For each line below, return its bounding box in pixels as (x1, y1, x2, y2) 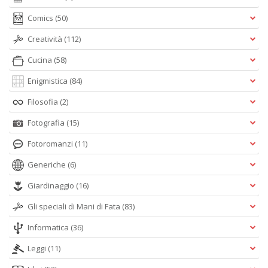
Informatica (28, 222, 71, 233)
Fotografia (28, 117, 66, 128)
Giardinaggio (28, 180, 76, 191)
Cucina (28, 54, 54, 65)
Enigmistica (28, 75, 69, 86)
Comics (28, 13, 55, 23)
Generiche (28, 159, 68, 170)
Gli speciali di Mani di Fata (28, 201, 122, 212)
